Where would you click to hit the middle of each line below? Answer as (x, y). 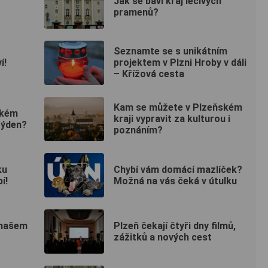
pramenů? (136, 12)
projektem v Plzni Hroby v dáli (180, 63)
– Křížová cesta (149, 74)
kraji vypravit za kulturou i (172, 119)
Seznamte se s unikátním (170, 51)
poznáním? (138, 130)
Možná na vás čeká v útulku (175, 181)
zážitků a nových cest (163, 237)
